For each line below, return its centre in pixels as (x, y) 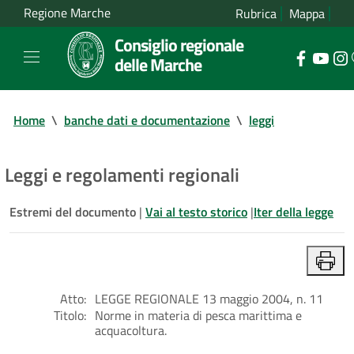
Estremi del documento (74, 211)
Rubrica (256, 13)
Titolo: (70, 315)
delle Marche (158, 64)
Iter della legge (294, 211)
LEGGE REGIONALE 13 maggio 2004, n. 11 (209, 298)
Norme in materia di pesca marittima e (198, 315)
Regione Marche (67, 13)
